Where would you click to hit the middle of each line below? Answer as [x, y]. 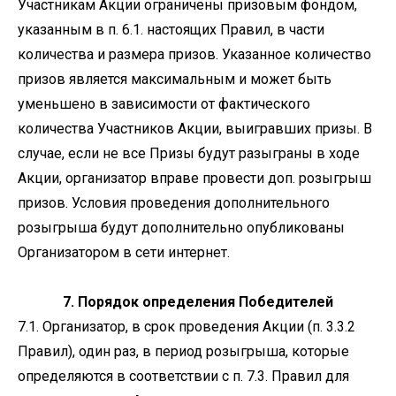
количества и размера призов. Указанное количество [194, 54]
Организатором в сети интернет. [124, 252]
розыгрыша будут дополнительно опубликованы [181, 228]
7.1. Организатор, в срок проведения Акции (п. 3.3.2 [187, 327]
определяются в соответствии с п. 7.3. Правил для [183, 376]
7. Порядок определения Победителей [198, 302]
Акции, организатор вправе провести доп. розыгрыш [194, 178]
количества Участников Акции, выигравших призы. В [195, 129]
